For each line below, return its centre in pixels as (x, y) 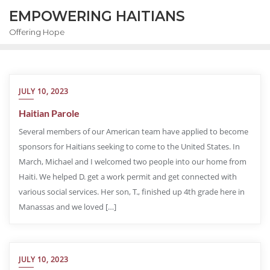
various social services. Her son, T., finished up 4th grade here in (132, 192)
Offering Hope (37, 32)
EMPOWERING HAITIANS (97, 16)
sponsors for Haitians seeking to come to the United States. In (129, 146)
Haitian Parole (49, 113)
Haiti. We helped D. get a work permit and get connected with (128, 177)
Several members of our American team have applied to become (133, 131)
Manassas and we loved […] (67, 207)
